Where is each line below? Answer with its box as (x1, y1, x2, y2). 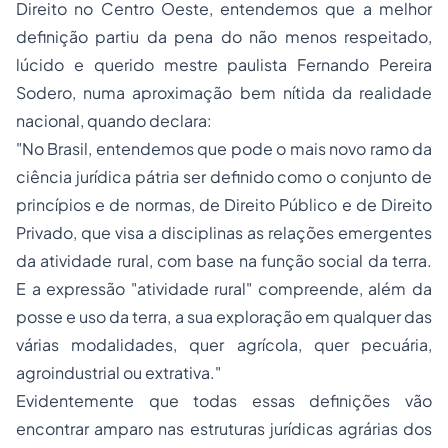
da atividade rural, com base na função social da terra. (16, 250, 432, 271)
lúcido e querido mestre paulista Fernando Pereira (16, 54, 432, 75)
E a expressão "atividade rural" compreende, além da (16, 278, 432, 299)
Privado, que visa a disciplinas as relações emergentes (16, 222, 432, 243)
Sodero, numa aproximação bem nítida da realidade (16, 82, 432, 103)
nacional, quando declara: (16, 110, 212, 131)
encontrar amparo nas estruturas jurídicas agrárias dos (16, 418, 432, 439)
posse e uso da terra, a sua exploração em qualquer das (16, 306, 432, 327)
